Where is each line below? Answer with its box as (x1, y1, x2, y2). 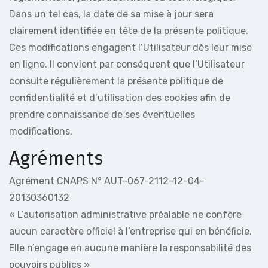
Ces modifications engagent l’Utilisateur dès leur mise (9, 42, 252, 53)
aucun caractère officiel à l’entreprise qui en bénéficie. (9, 225, 252, 237)
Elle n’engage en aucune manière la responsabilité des (9, 242, 251, 254)
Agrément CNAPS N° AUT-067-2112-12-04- (9, 175, 205, 187)
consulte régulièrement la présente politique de (9, 75, 223, 87)
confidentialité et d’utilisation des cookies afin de (9, 92, 230, 103)
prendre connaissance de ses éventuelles (9, 109, 195, 120)
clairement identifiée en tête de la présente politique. (9, 25, 248, 36)
